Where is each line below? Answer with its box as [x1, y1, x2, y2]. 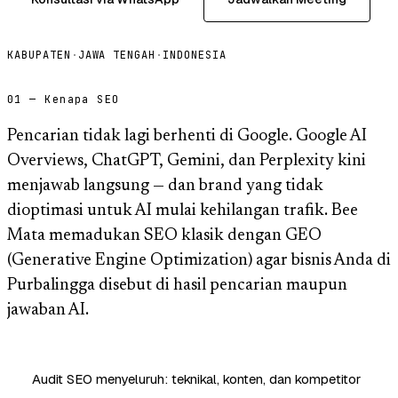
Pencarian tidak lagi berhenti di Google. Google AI [7, 127, 367, 145]
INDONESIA [163, 47, 227, 62]
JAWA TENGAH [77, 47, 156, 62]
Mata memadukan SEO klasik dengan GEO [7, 227, 322, 244]
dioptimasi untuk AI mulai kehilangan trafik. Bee [7, 202, 358, 219]
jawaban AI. [7, 301, 89, 319]
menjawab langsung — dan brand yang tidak [7, 177, 323, 195]
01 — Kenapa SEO [7, 92, 120, 107]
